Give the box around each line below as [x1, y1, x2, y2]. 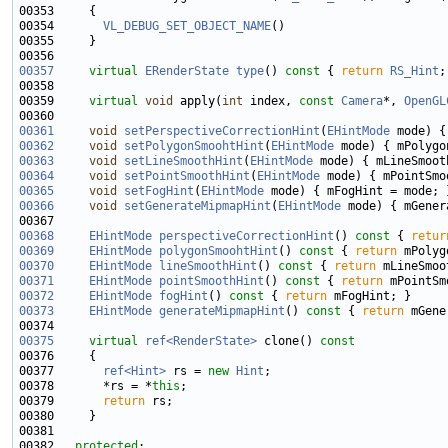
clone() [257, 334, 313, 349]
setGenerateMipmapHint [124, 199, 271, 214]
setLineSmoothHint [124, 154, 243, 169]
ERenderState [145, 64, 229, 79]
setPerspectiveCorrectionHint [124, 124, 320, 139]
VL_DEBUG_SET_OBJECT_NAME [103, 19, 271, 34]
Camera [341, 94, 383, 109]
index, [243, 94, 299, 109]
